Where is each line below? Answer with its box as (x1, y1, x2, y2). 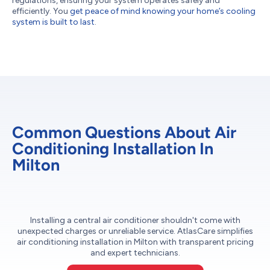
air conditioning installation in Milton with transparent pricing (16, 237, 254, 248)
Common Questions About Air (12, 122, 236, 143)
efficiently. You (12, 6, 70, 17)
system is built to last (12, 17, 95, 28)
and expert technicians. (90, 248, 180, 259)
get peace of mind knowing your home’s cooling (70, 6, 256, 17)
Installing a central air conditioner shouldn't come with (30, 215, 240, 226)
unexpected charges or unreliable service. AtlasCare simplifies (17, 226, 253, 237)
